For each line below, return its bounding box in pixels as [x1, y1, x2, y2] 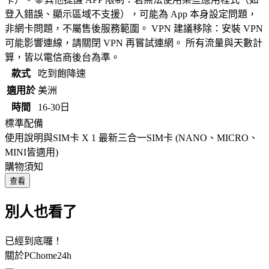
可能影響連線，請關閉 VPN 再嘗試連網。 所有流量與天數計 [5, 37, 262, 48]
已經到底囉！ [5, 235, 62, 246]
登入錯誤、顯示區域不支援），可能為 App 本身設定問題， [5, 8, 257, 19]
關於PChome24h [5, 250, 71, 261]
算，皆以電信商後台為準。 [5, 52, 120, 62]
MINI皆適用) [5, 147, 58, 157]
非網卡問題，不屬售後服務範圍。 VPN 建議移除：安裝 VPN [5, 23, 263, 34]
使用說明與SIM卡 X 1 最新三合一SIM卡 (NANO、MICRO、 [5, 132, 258, 143]
